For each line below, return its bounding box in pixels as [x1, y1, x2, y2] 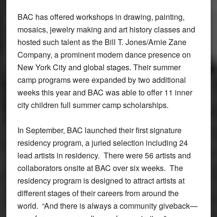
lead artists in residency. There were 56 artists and [17, 150, 191, 161]
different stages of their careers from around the [17, 187, 179, 199]
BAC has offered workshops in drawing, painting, [17, 11, 185, 23]
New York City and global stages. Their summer [17, 62, 181, 73]
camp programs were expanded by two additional [17, 74, 186, 86]
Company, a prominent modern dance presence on [17, 49, 191, 61]
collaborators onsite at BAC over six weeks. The [17, 162, 183, 174]
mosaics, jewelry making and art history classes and [17, 24, 195, 35]
